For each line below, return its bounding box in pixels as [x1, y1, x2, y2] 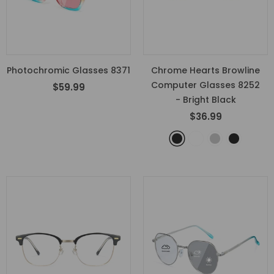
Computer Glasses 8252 [151, 79, 260, 91]
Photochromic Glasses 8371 [7, 64, 130, 76]
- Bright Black [175, 94, 236, 106]
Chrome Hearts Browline [151, 64, 260, 76]
